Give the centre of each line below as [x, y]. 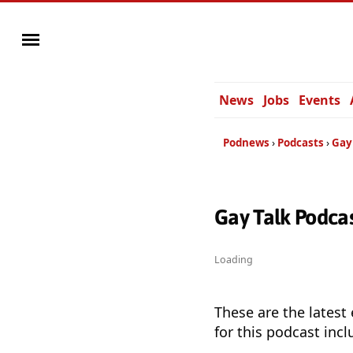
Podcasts [301, 143]
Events [320, 100]
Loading [234, 260]
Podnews [246, 143]
